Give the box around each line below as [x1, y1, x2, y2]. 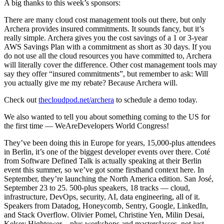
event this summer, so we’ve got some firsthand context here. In [4, 165, 204, 174]
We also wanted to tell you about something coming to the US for [4, 112, 210, 121]
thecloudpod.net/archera [38, 95, 114, 104]
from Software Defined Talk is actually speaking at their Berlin [4, 156, 201, 165]
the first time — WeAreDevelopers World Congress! [4, 121, 171, 130]
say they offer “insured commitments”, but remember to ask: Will [4, 69, 208, 78]
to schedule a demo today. [114, 95, 199, 104]
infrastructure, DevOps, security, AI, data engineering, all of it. [4, 192, 200, 201]
